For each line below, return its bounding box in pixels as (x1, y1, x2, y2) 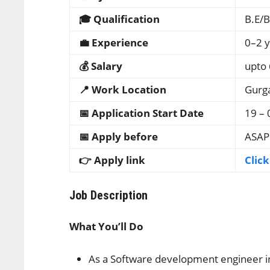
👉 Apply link (79, 153, 148, 167)
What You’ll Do (69, 219, 144, 233)
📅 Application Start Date (79, 106, 204, 120)
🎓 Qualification (79, 12, 160, 26)
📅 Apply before (79, 130, 161, 143)
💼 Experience (79, 36, 149, 49)
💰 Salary (79, 59, 125, 73)
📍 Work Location (79, 83, 169, 96)
